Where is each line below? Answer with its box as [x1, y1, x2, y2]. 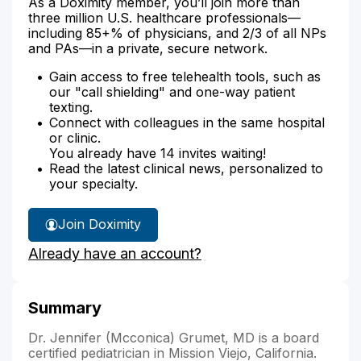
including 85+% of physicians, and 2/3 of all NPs [28, 24, 326, 41]
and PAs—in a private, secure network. [28, 39, 268, 56]
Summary [28, 297, 102, 317]
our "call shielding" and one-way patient [49, 83, 295, 100]
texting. [49, 98, 93, 115]
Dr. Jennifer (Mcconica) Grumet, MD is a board [28, 329, 319, 346]
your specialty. [49, 175, 138, 192]
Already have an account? [28, 244, 201, 262]
